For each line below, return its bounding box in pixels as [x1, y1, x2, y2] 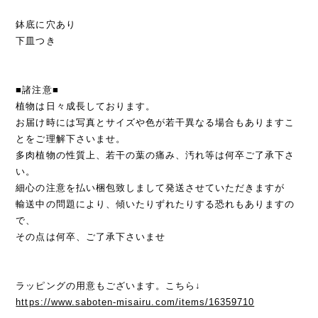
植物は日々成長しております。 [16, 100, 155, 111]
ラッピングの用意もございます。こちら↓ [16, 280, 202, 291]
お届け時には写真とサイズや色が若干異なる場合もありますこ [16, 116, 295, 128]
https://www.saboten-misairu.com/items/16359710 [16, 296, 255, 307]
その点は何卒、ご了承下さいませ [16, 231, 165, 242]
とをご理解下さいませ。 [16, 133, 126, 144]
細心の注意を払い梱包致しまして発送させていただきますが [16, 182, 285, 193]
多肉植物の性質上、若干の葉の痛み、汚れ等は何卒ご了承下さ [16, 149, 295, 160]
